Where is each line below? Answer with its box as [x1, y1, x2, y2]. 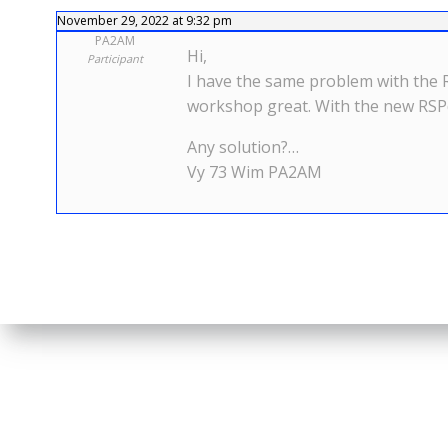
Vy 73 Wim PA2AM [187, 161, 322, 183]
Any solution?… [187, 136, 299, 158]
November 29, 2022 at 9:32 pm [57, 12, 232, 29]
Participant [86, 51, 143, 66]
